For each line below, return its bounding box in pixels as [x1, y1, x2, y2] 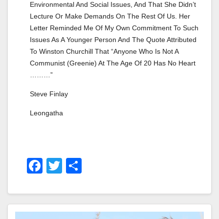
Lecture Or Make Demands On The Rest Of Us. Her [30, 12, 190, 20]
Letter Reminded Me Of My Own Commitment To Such [30, 23, 198, 32]
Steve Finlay [30, 89, 68, 98]
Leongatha [30, 109, 63, 117]
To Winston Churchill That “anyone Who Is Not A [30, 47, 178, 55]
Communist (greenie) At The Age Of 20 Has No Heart [30, 59, 196, 67]
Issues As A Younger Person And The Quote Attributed [30, 35, 197, 44]
